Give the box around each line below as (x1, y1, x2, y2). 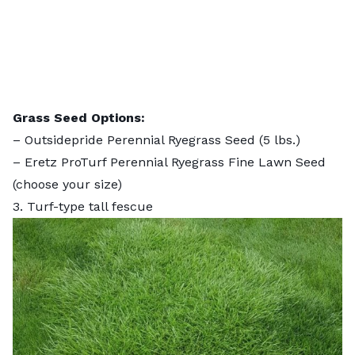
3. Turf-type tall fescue (13, 198, 153, 214)
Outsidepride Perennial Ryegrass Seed (25, 132, 255, 147)
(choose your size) (13, 176, 122, 192)
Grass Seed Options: (13, 109, 145, 125)
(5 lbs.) (255, 132, 300, 147)
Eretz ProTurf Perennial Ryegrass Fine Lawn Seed (25, 154, 326, 170)
